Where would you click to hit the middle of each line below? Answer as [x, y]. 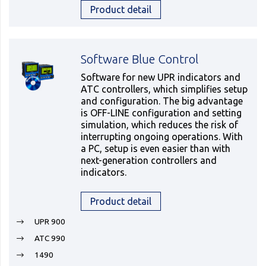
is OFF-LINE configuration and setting [161, 113]
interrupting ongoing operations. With [162, 137]
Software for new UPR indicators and [161, 77]
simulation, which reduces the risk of [160, 125]
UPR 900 [50, 222]
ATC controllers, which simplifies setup [164, 89]
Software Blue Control [140, 59]
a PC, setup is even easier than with [156, 149]
